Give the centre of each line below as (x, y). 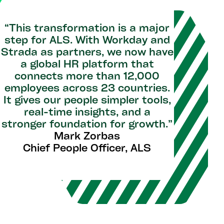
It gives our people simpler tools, (87, 101)
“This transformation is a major (87, 29)
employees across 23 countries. (87, 89)
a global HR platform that (87, 65)
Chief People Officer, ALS (87, 149)
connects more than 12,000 (87, 77)
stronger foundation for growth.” (87, 125)
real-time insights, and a (87, 113)
